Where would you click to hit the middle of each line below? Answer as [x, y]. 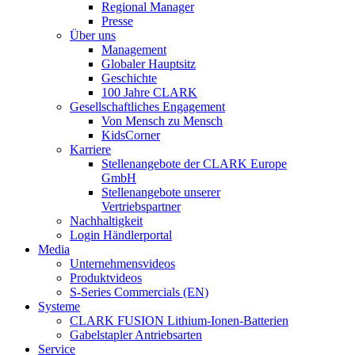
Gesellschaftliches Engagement [147, 106]
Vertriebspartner [141, 206]
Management [134, 49]
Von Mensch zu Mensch [162, 120]
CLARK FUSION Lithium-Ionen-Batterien [179, 320]
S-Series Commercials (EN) [139, 292]
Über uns [93, 35]
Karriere [90, 149]
